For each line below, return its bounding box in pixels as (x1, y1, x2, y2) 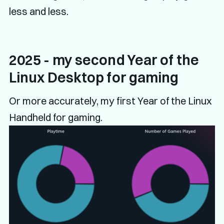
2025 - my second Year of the (8, 51, 199, 69)
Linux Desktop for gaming (8, 69, 179, 86)
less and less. (8, 5, 68, 18)
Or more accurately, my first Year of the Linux (8, 94, 211, 107)
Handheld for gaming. (8, 111, 102, 124)
